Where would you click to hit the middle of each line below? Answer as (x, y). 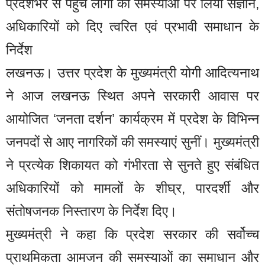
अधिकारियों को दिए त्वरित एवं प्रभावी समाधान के (132, 27)
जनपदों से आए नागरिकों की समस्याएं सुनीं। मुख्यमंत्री (132, 142)
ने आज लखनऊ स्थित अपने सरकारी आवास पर (132, 96)
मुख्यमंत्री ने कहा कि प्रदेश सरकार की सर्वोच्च (132, 235)
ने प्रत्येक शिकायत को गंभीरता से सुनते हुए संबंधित (132, 165)
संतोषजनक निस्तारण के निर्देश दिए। (92, 211)
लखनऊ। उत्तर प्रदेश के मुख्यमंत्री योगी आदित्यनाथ (132, 73)
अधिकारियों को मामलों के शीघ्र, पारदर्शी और (132, 188)
